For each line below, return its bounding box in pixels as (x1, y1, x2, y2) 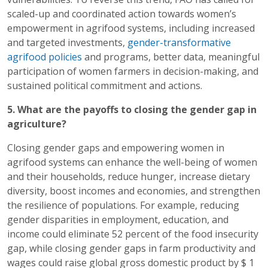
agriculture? (7, 117, 66, 131)
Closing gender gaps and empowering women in (7, 141, 224, 155)
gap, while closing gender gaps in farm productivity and (7, 242, 255, 255)
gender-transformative (127, 36, 231, 50)
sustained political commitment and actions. (7, 79, 205, 93)
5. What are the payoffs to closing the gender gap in (7, 103, 257, 117)
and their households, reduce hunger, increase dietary (7, 170, 250, 184)
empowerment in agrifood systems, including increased (7, 22, 255, 35)
